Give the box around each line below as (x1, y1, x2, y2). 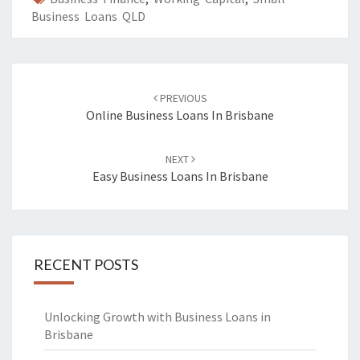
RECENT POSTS (34, 256, 138, 273)
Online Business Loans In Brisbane (86, 107, 274, 123)
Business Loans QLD (31, 8, 145, 24)
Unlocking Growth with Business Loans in (44, 309, 271, 325)
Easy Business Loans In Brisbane (92, 168, 268, 184)
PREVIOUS (157, 91, 207, 105)
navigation (12, 104, 124, 133)
